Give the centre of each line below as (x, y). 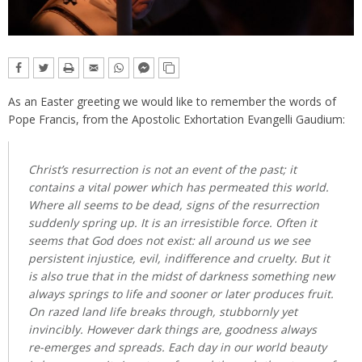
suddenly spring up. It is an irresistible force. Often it (173, 223)
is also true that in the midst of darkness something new (181, 276)
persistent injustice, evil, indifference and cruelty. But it (179, 259)
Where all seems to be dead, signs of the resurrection (174, 205)
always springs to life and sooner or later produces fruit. (181, 294)
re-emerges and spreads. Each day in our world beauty (177, 347)
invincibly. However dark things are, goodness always (173, 330)
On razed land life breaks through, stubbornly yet (163, 312)
